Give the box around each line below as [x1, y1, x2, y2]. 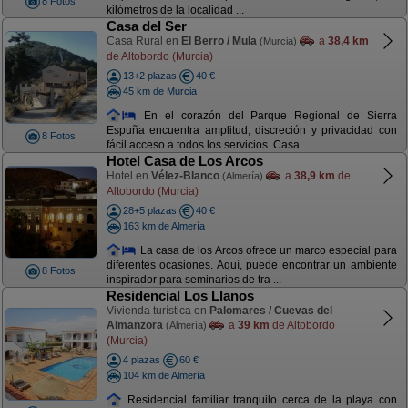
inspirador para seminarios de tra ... [106, 273, 281, 287]
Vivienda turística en [106, 304, 209, 317]
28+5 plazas [122, 205, 177, 216]
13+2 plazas [122, 70, 177, 81]
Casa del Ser [106, 18, 187, 34]
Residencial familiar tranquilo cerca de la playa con [122, 393, 397, 406]
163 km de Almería [122, 219, 205, 231]
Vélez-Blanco [150, 169, 219, 182]
